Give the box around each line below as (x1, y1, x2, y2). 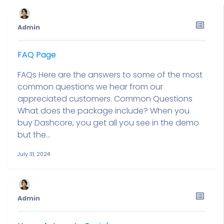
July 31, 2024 (17, 150, 50, 158)
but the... (17, 129, 50, 140)
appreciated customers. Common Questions (17, 93, 192, 104)
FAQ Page (17, 49, 56, 60)
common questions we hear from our (17, 81, 163, 92)
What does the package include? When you (17, 105, 189, 116)
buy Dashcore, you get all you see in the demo (17, 117, 199, 128)
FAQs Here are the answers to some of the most (17, 69, 202, 80)
